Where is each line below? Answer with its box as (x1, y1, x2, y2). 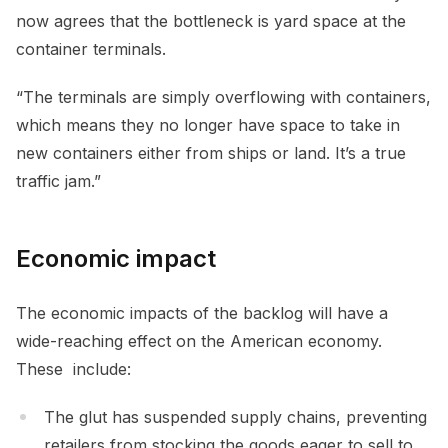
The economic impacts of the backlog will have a (16, 302, 388, 323)
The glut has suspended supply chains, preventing (44, 406, 427, 427)
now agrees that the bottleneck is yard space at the (16, 10, 406, 31)
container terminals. (16, 38, 171, 59)
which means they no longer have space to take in (16, 114, 400, 135)
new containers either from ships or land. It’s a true (16, 142, 406, 163)
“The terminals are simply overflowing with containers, (16, 86, 431, 107)
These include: (16, 358, 136, 379)
